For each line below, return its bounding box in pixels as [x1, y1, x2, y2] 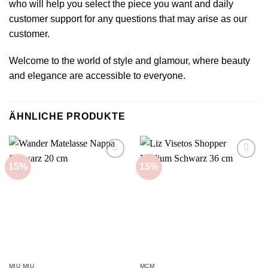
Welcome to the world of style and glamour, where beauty [9, 56, 250, 66]
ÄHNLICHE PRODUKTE [9, 111, 126, 122]
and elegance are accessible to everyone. [9, 71, 185, 81]
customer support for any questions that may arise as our [9, 13, 247, 24]
